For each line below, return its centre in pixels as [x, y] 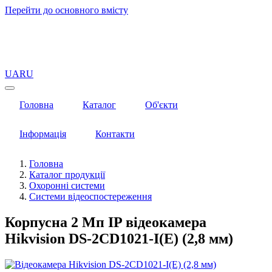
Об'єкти [161, 105]
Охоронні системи [67, 185]
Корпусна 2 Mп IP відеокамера [106, 222]
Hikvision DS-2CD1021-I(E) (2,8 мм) [119, 238]
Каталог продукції [67, 175]
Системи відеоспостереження [90, 196]
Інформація [43, 134]
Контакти [115, 134]
